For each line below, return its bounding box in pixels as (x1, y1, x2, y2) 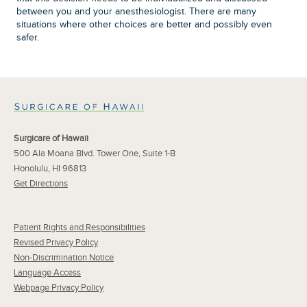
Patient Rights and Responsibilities (14, 222, 145, 234)
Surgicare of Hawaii (14, 133, 88, 145)
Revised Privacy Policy (14, 237, 98, 249)
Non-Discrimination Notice (14, 252, 114, 264)
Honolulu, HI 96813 (14, 163, 86, 175)
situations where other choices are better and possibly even (16, 19, 273, 31)
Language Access (14, 267, 81, 279)
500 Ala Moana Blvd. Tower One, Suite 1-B (14, 148, 175, 160)
